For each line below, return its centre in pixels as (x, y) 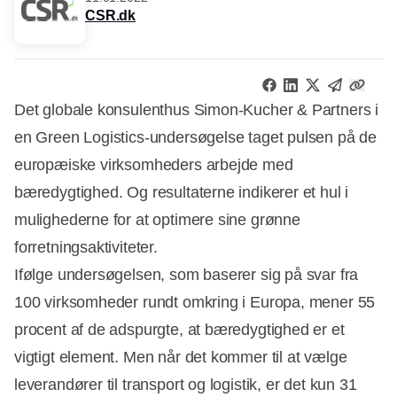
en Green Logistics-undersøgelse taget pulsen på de (196, 137)
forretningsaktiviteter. (86, 247)
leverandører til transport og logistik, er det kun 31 (186, 384)
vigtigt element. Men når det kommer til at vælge (181, 357)
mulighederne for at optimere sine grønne (157, 219)
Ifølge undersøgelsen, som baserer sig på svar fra (187, 274)
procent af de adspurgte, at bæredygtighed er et (179, 329)
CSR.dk (111, 16)
